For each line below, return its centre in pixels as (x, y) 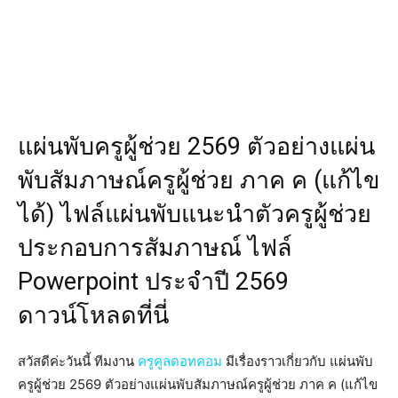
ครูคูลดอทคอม (180, 361)
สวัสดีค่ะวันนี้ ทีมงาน (78, 361)
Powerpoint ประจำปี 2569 (153, 281)
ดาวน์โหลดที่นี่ (93, 315)
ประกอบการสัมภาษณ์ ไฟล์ (155, 247)
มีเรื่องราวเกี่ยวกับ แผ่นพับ (298, 361)
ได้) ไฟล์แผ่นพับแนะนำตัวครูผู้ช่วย (195, 214)
